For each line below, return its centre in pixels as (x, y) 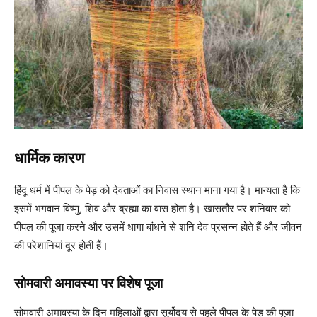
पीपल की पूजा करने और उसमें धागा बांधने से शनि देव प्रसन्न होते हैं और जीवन (158, 226)
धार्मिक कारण (49, 158)
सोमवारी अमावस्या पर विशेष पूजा (88, 283)
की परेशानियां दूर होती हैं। (61, 245)
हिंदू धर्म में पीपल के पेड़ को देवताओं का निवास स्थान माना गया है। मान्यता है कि (157, 190)
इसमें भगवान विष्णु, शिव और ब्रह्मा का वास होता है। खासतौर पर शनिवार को (152, 208)
